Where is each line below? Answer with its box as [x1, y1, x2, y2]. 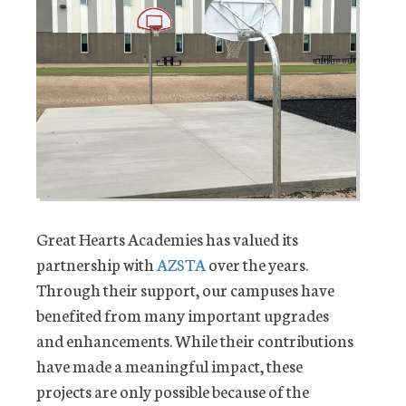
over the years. [206, 251, 308, 275]
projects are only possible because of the [36, 378, 309, 402]
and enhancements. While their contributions [36, 327, 353, 352]
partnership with [36, 251, 157, 275]
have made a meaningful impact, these [36, 353, 303, 377]
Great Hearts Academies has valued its [36, 226, 298, 250]
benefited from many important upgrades [36, 302, 329, 326]
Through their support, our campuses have [36, 276, 334, 301]
